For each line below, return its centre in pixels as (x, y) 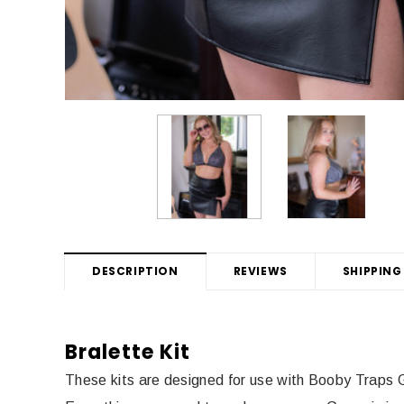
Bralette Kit (128, 353)
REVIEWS (260, 271)
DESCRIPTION (135, 271)
